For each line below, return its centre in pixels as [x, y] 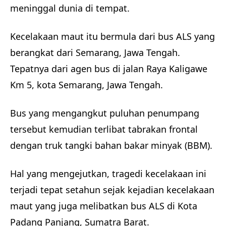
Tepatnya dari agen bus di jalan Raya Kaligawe [109, 69]
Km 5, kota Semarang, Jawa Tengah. [88, 85]
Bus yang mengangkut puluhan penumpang [105, 113]
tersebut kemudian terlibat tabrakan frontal [104, 129]
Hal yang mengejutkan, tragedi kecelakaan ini [108, 173]
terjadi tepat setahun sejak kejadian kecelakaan [112, 189]
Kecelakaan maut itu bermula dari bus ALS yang [112, 36]
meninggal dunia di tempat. [70, 8]
